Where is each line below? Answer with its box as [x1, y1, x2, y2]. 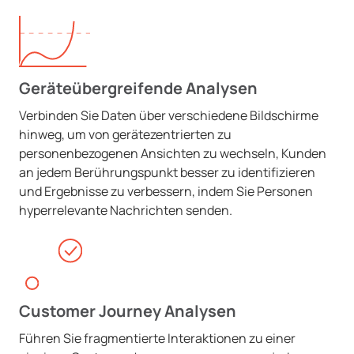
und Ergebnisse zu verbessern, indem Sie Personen [19, 183, 313, 200]
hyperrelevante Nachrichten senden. [19, 201, 232, 219]
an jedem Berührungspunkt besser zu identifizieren [19, 164, 315, 181]
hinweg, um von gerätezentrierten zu [19, 126, 232, 143]
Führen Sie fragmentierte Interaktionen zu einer [19, 330, 296, 347]
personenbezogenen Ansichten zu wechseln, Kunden [19, 145, 326, 162]
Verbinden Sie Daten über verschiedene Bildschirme [19, 107, 318, 124]
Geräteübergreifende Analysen [19, 77, 258, 99]
